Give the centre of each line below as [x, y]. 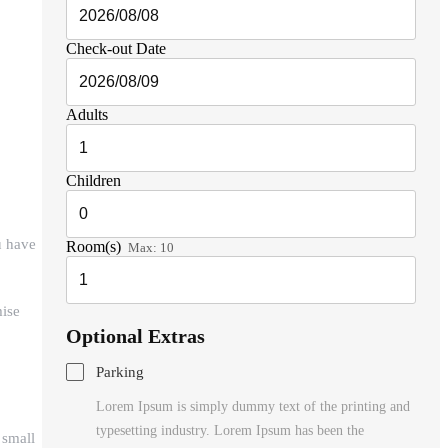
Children [93, 180]
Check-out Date [115, 48]
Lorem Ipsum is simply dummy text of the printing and [252, 406]
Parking [119, 371]
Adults [86, 114]
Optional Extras [135, 335]
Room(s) [93, 246]
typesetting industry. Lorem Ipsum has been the [229, 430]
